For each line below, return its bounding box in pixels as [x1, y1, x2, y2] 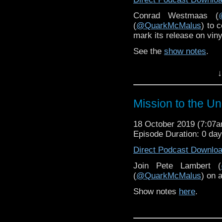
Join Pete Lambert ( [133, 161, 221, 170]
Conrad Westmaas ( [133, 10, 219, 20]
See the [133, 46, 164, 56]
